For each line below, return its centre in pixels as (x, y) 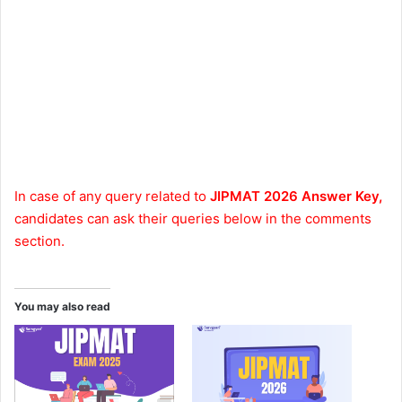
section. (39, 240)
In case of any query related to (112, 196)
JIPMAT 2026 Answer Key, (296, 196)
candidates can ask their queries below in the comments (193, 218)
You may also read (62, 306)
